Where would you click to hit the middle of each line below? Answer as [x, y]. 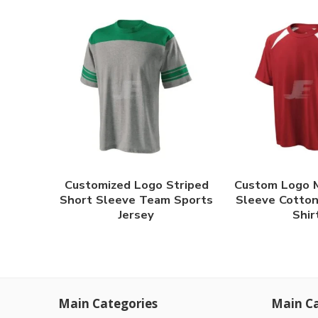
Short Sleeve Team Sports [136, 200]
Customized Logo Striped [136, 185]
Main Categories [108, 303]
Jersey [136, 215]
